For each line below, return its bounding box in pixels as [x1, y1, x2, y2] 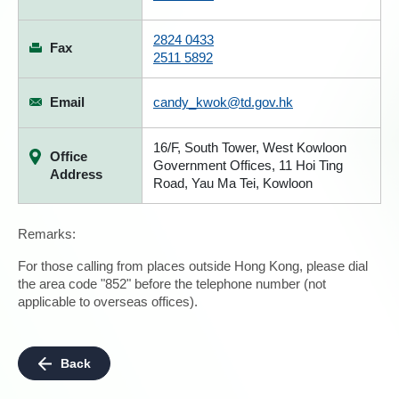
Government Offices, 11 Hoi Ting [153, 158, 343, 173]
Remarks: [18, 226, 76, 241]
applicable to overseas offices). [18, 294, 198, 309]
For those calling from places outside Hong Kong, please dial [18, 258, 368, 273]
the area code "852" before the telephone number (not [18, 276, 326, 291]
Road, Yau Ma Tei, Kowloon [153, 175, 313, 191]
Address [50, 167, 102, 182]
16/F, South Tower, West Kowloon [153, 140, 346, 155]
